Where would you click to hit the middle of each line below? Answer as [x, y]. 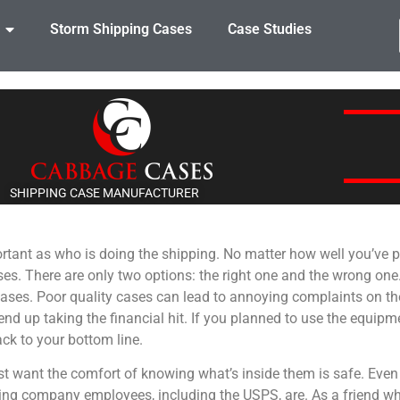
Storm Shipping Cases [121, 29]
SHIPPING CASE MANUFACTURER [104, 193]
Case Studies [269, 29]
